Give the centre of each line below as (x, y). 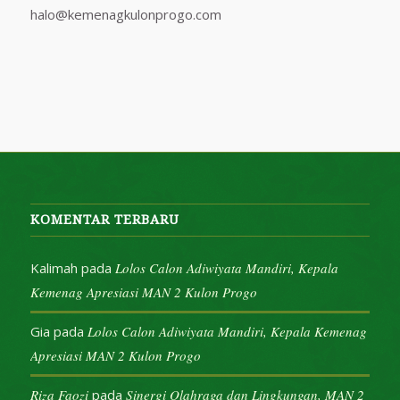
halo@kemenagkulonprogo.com (125, 15)
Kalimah (54, 268)
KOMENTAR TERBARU (104, 220)
